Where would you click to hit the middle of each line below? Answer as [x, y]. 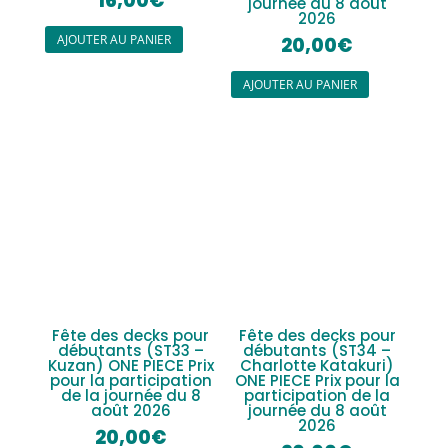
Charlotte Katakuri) [317, 365]
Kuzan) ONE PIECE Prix [130, 365]
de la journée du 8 [130, 395]
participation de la [317, 395]
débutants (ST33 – [130, 350]
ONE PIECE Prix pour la [317, 380]
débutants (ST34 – [317, 350]
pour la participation [130, 380]
